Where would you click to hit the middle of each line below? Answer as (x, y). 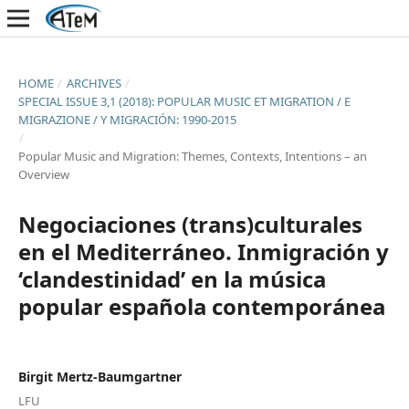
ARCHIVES (94, 83)
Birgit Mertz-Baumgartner (100, 376)
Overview (43, 174)
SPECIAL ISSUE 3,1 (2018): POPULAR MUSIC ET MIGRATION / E (184, 101)
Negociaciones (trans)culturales (190, 224)
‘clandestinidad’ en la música (172, 278)
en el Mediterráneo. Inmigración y (203, 251)
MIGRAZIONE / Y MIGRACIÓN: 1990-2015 (127, 119)
